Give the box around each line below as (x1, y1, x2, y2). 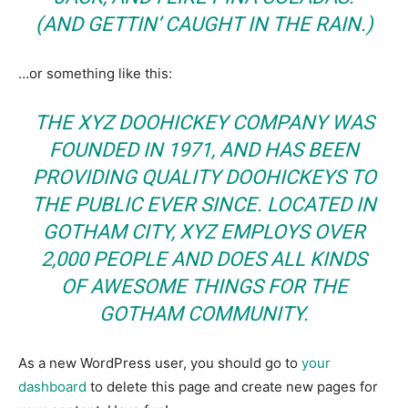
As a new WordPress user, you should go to (18, 354, 301, 372)
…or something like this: (18, 65, 172, 82)
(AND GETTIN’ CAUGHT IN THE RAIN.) (35, 13, 373, 36)
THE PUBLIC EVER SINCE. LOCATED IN (32, 193, 376, 216)
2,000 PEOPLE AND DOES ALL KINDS (41, 248, 367, 270)
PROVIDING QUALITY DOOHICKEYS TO (32, 166, 376, 189)
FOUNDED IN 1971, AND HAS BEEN (49, 138, 359, 161)
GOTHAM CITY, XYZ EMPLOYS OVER (43, 220, 365, 243)
